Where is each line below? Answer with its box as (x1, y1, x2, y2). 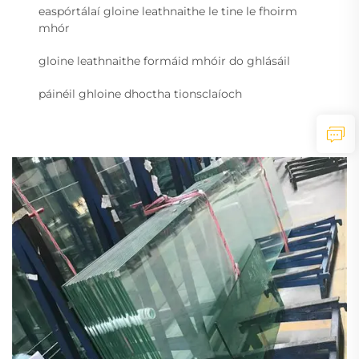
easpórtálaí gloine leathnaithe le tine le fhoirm (38, 4, 297, 19)
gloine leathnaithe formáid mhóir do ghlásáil (38, 54, 290, 69)
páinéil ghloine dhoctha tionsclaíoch (38, 87, 242, 102)
